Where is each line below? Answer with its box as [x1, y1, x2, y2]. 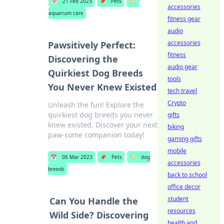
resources [167, 206, 195, 215]
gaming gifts [167, 134, 202, 143]
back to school [167, 170, 207, 179]
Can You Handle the [49, 195, 138, 207]
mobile [167, 146, 186, 155]
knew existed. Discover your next [47, 120, 157, 129]
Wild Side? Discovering [49, 209, 149, 221]
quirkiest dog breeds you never [47, 110, 153, 119]
